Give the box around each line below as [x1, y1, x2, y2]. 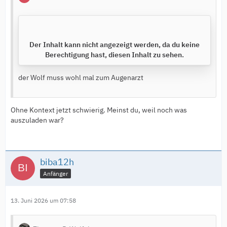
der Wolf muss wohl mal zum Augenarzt [18, 72, 143, 82]
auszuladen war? [11, 115, 64, 125]
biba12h [40, 156, 74, 168]
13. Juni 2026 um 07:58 [11, 196, 76, 204]
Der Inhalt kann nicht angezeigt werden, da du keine [29, 40, 200, 49]
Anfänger [43, 169, 68, 177]
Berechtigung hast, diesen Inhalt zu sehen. [45, 50, 184, 59]
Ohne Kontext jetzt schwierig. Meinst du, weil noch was [11, 105, 187, 115]
